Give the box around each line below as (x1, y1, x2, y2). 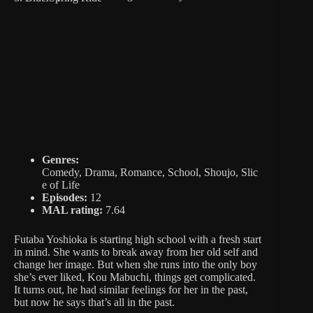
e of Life (42, 178, 80, 191)
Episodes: (42, 191, 87, 203)
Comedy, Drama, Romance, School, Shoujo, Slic (42, 166, 258, 178)
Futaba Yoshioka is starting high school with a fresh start (14, 233, 261, 245)
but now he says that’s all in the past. (14, 296, 175, 308)
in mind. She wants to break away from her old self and (14, 245, 258, 258)
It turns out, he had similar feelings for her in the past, (14, 283, 248, 296)
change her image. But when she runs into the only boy (14, 258, 257, 270)
